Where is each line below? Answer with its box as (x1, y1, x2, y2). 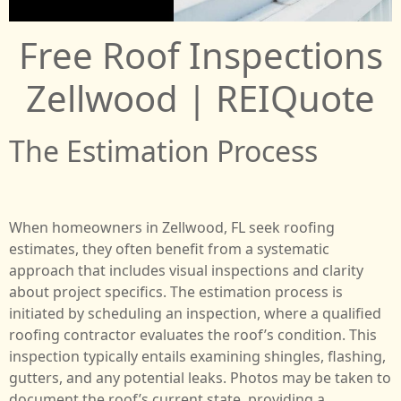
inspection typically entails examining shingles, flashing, (9, 346, 386, 367)
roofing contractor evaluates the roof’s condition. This (9, 325, 377, 346)
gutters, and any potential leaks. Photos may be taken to (9, 368, 391, 388)
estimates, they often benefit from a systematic (9, 239, 329, 260)
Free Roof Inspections (18, 30, 383, 80)
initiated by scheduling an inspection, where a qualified (9, 303, 381, 324)
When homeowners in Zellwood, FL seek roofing (9, 218, 335, 238)
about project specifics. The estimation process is (9, 282, 343, 303)
